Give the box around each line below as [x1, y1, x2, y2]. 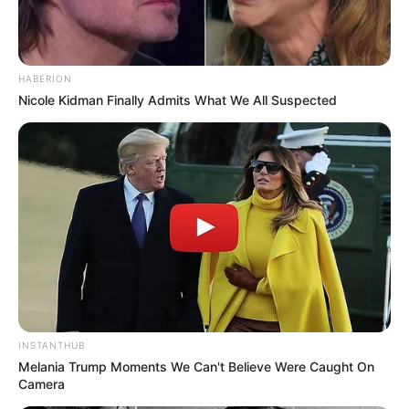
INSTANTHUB [18, 339, 85, 351]
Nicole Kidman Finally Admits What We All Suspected [18, 91, 337, 108]
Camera [18, 375, 65, 392]
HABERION [18, 72, 72, 84]
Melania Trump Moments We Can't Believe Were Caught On [18, 358, 374, 374]
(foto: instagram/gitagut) [136, 378, 273, 398]
